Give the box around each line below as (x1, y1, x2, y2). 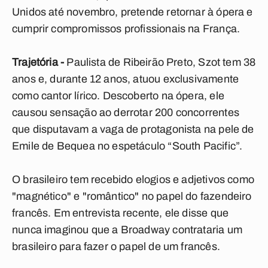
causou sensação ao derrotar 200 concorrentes (12, 106, 239, 118)
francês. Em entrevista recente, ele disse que (12, 207, 229, 219)
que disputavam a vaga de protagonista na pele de (12, 123, 254, 135)
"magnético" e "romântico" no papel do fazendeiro (12, 190, 252, 202)
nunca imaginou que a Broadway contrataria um (12, 224, 242, 236)
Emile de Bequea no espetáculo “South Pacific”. (12, 140, 243, 152)
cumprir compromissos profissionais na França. (12, 23, 240, 35)
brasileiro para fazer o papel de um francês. (12, 240, 220, 252)
